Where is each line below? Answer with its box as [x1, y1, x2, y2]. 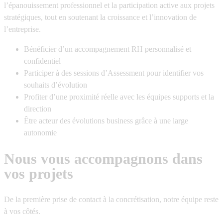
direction [24, 105, 51, 113]
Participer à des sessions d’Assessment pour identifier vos [24, 69, 204, 78]
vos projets [4, 165, 73, 182]
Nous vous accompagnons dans [4, 150, 203, 167]
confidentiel [24, 57, 61, 66]
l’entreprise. [4, 25, 41, 34]
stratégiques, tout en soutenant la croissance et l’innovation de [4, 13, 197, 22]
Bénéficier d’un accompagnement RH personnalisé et [24, 45, 191, 54]
